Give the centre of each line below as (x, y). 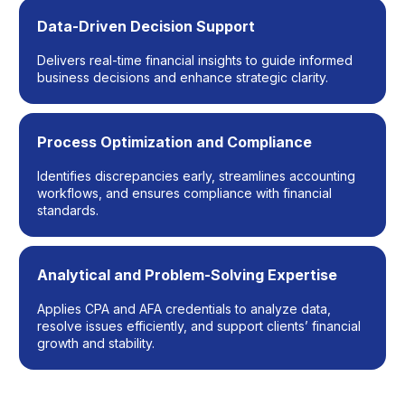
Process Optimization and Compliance (174, 142)
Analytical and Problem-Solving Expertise (187, 275)
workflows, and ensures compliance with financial (184, 193)
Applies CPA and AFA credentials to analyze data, (184, 309)
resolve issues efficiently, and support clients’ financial (199, 326)
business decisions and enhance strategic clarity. (183, 77)
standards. (68, 210)
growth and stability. (96, 343)
